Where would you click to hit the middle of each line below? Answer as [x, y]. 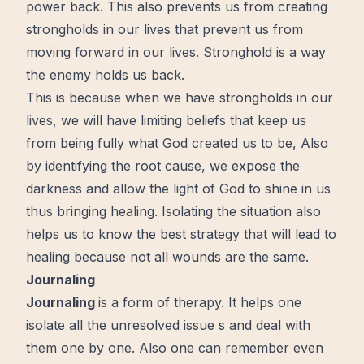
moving [50, 52]
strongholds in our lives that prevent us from [165, 29]
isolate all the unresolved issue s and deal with [168, 325]
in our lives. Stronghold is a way [225, 52]
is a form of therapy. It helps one [200, 302]
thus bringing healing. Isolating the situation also [173, 211]
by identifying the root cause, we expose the [163, 166]
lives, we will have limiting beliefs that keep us [166, 120]
